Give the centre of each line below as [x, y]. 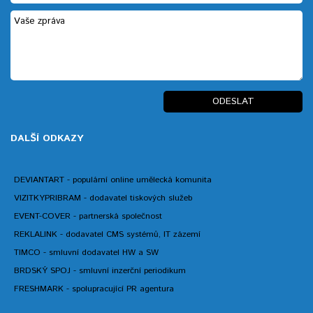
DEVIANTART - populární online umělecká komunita [113, 180]
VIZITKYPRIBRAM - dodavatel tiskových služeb [103, 198]
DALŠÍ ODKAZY [47, 138]
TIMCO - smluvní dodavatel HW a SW [86, 253]
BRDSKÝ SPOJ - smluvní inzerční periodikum [100, 271]
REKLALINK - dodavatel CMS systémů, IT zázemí [107, 234]
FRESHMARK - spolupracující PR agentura [94, 289]
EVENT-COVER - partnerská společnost [88, 216]
